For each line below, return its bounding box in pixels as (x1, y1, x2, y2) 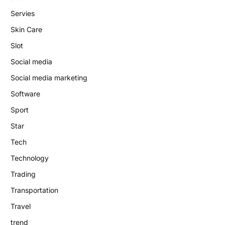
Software (11, 89, 40, 98)
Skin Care (11, 25, 42, 34)
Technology (11, 153, 49, 162)
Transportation (11, 185, 58, 194)
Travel (11, 201, 31, 210)
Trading (11, 169, 36, 178)
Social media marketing (11, 73, 87, 82)
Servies (11, 9, 35, 18)
